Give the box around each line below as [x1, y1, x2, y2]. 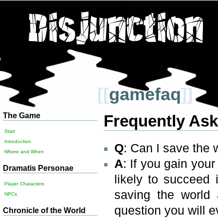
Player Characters [4, 181, 45, 187]
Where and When [4, 149, 44, 155]
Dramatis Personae [3, 163, 74, 172]
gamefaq [109, 85, 181, 105]
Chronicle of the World [3, 205, 86, 215]
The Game [3, 110, 41, 120]
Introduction [4, 139, 32, 145]
